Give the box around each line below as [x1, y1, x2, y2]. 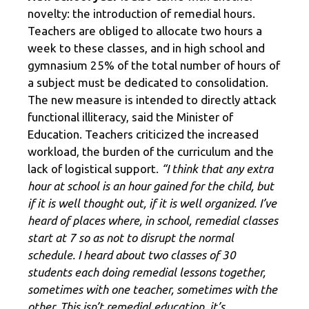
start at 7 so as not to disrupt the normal [28, 231, 234, 245]
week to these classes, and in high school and [28, 41, 265, 55]
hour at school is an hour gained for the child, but [28, 179, 274, 193]
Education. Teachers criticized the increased [28, 128, 259, 141]
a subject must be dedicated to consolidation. [28, 76, 268, 90]
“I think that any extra [159, 162, 273, 176]
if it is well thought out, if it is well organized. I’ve [28, 197, 277, 210]
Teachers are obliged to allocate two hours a [28, 24, 262, 38]
